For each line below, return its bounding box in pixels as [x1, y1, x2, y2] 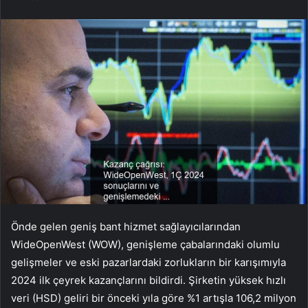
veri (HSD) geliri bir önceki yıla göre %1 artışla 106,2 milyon [11, 291, 296, 305]
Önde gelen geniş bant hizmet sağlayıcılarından [11, 220, 241, 234]
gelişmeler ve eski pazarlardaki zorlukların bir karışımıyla [11, 256, 286, 269]
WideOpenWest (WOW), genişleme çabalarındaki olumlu [11, 238, 280, 252]
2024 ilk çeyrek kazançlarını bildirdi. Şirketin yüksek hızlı [11, 274, 286, 287]
